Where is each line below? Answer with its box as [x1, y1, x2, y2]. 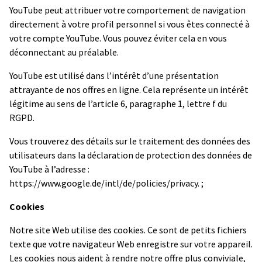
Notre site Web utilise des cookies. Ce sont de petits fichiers [9, 223, 247, 236]
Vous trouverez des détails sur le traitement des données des [9, 135, 250, 147]
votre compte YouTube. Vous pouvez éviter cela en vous [9, 32, 227, 44]
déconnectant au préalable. [9, 46, 119, 58]
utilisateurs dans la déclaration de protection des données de [9, 149, 252, 161]
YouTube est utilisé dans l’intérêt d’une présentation [9, 69, 219, 81]
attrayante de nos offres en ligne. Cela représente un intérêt [9, 83, 249, 95]
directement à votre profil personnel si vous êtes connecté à [9, 18, 250, 30]
